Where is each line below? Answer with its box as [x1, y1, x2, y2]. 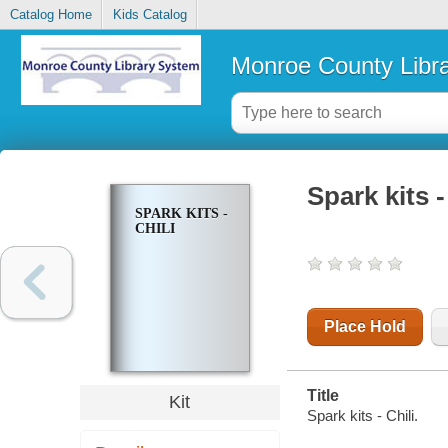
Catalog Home [9, 7, 92, 23]
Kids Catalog [112, 7, 187, 23]
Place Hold [323, 318, 406, 336]
